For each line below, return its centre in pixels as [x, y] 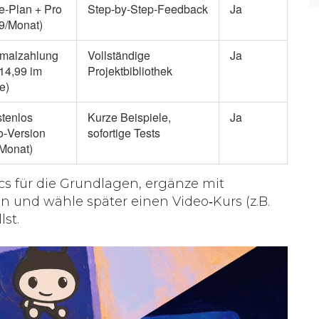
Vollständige [119, 55]
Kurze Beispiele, [129, 117]
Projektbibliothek [130, 70]
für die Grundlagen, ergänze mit [118, 183]
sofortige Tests [124, 132]
